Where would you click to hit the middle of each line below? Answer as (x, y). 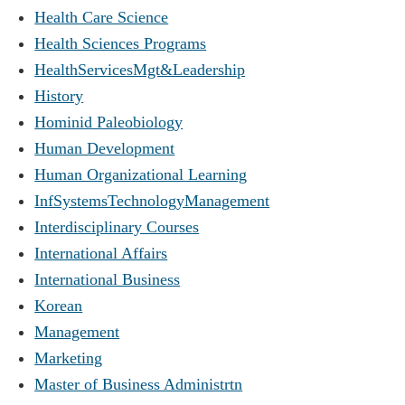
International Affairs (101, 253)
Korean (59, 305)
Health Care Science (102, 17)
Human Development (105, 148)
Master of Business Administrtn (139, 384)
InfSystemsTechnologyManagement (152, 200)
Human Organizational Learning (141, 174)
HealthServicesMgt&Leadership (140, 69)
